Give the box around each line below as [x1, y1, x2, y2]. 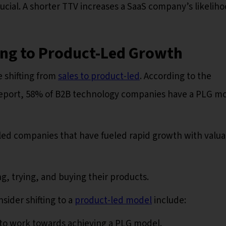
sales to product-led [58, 69, 140, 83]
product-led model [75, 193, 152, 207]
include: [152, 193, 186, 207]
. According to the [140, 69, 211, 83]
